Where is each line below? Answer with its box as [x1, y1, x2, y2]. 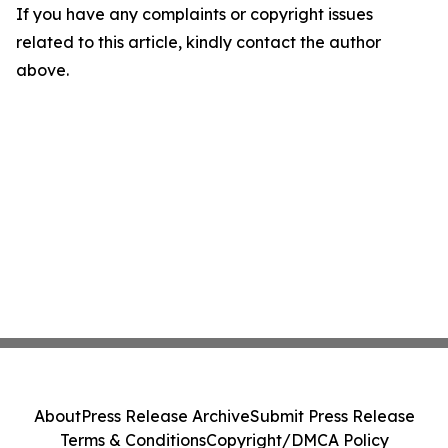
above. [16, 60, 69, 80]
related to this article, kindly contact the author [16, 32, 381, 52]
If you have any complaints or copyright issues [16, 4, 373, 24]
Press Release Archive [80, 406, 250, 426]
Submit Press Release [249, 406, 415, 426]
